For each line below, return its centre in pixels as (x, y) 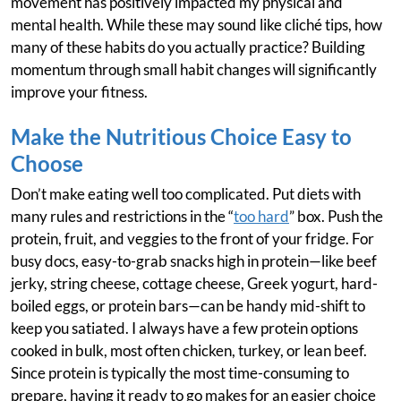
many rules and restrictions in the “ (122, 217)
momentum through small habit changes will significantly (194, 70)
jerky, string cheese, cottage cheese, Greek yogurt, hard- (194, 284)
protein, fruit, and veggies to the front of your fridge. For (192, 239)
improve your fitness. (79, 92)
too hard (261, 217)
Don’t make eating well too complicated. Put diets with (186, 194)
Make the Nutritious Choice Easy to (181, 137)
